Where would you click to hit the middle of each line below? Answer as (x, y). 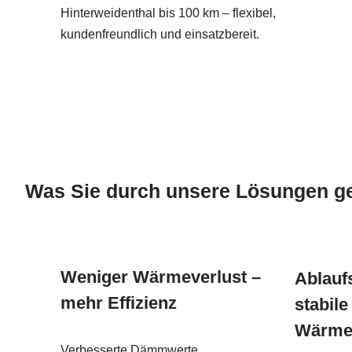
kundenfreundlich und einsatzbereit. (160, 34)
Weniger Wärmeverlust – (161, 277)
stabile (321, 304)
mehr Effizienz (119, 302)
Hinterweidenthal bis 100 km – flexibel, (168, 13)
